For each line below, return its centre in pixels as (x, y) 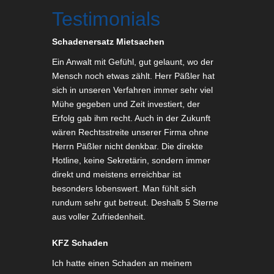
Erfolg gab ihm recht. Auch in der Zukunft (131, 118)
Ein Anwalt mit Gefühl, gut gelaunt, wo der (132, 61)
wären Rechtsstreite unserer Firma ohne (130, 132)
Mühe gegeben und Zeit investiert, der (126, 104)
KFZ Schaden (80, 243)
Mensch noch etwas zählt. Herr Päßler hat (133, 76)
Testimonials (106, 19)
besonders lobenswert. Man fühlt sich (124, 188)
